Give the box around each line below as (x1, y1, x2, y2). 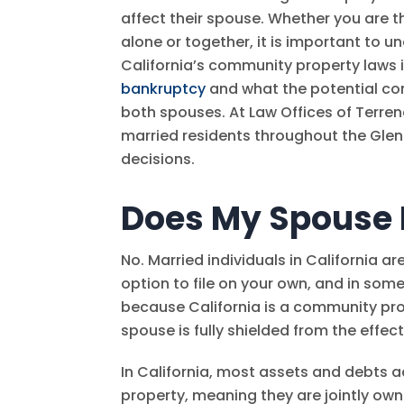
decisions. (121, 149, 196, 170)
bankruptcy (121, 78, 207, 99)
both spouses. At (121, 102, 250, 123)
